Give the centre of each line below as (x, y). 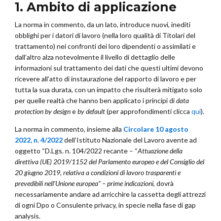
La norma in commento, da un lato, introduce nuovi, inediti (103, 24)
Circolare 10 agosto (156, 129)
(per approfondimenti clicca (148, 111)
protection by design (43, 111)
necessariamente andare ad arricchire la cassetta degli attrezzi (110, 194)
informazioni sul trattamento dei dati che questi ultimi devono (109, 68)
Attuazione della (160, 150)
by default (91, 111)
